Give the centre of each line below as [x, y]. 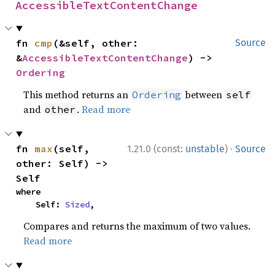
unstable [205, 149]
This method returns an [77, 95]
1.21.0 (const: [156, 149]
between [204, 95]
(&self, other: [96, 43]
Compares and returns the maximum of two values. [137, 226]
